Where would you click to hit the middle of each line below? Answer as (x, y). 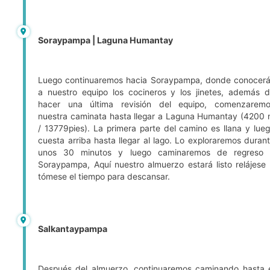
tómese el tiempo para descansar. (104, 177)
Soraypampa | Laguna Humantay (106, 40)
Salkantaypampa (73, 229)
